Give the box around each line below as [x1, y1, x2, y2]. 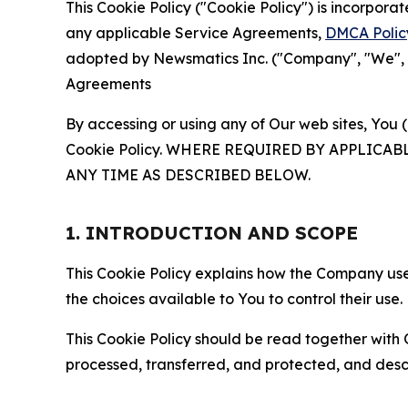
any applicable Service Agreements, [66, 24, 325, 42]
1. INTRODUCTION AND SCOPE [66, 221, 358, 244]
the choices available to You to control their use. [66, 290, 403, 308]
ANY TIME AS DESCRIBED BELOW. [66, 166, 311, 184]
